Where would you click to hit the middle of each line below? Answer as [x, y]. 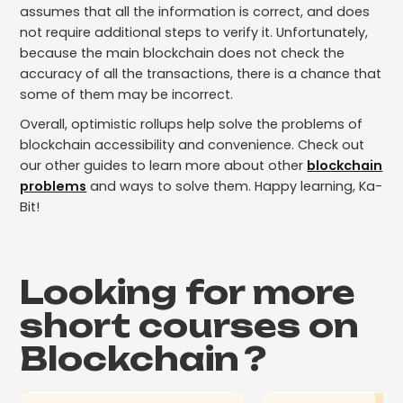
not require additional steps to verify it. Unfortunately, [194, 32]
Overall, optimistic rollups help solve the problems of [192, 124]
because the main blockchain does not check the [183, 53]
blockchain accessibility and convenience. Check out [193, 144]
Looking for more [188, 292]
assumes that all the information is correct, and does [195, 11]
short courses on [190, 325]
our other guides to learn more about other [164, 165]
